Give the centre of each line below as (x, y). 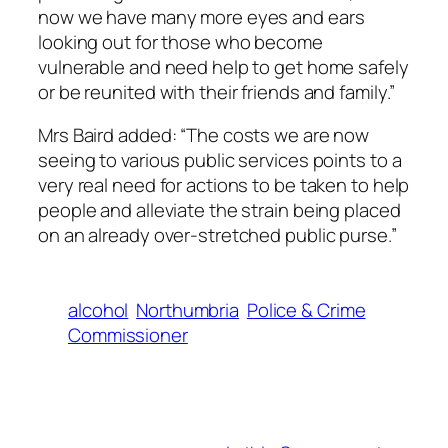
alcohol (98, 310)
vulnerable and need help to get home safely (223, 66)
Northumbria (188, 310)
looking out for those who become (180, 41)
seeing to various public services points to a (220, 160)
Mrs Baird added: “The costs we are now (204, 135)
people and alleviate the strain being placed (219, 210)
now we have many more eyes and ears (201, 16)
